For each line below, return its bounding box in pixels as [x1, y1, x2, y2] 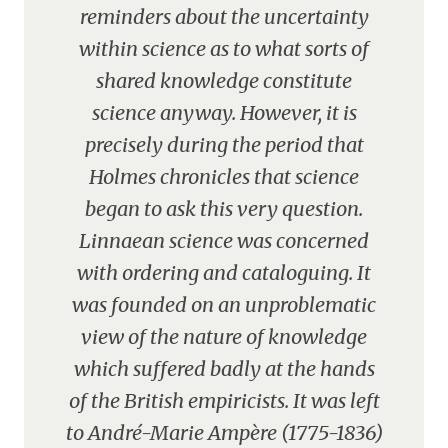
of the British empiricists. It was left [68, 388, 380, 413]
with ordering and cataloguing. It [77, 260, 371, 285]
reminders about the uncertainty [79, 4, 369, 29]
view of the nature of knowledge [81, 324, 367, 349]
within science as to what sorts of [79, 36, 369, 61]
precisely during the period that [84, 132, 364, 157]
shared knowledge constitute [96, 68, 352, 93]
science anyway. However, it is [91, 100, 357, 125]
